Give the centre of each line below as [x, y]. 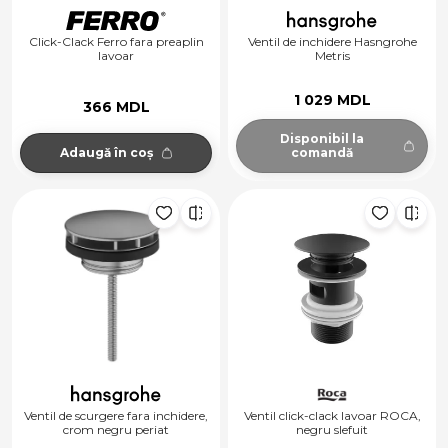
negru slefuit [332, 430]
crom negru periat [116, 430]
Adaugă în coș [106, 153]
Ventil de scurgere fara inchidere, [116, 416]
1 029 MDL [332, 99]
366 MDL [116, 106]
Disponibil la [322, 139]
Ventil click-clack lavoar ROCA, [332, 416]
